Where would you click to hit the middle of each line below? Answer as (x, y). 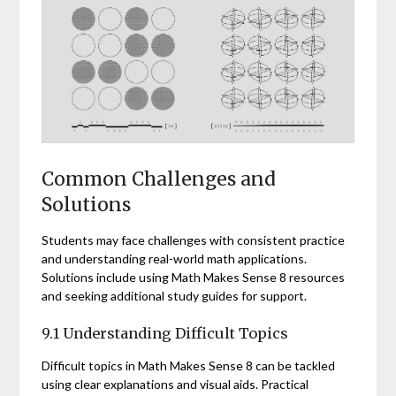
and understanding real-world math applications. (175, 258)
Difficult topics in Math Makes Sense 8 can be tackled (189, 365)
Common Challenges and (159, 179)
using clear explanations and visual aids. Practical (175, 384)
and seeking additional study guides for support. (175, 295)
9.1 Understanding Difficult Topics (165, 333)
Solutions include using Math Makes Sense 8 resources (194, 277)
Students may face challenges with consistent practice (194, 240)
